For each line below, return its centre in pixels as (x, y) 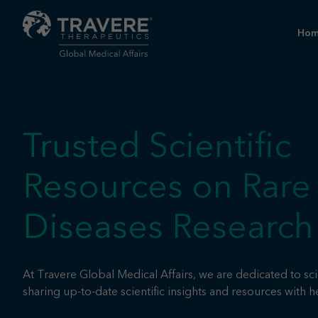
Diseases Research (168, 229)
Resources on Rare (167, 188)
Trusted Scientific (157, 148)
